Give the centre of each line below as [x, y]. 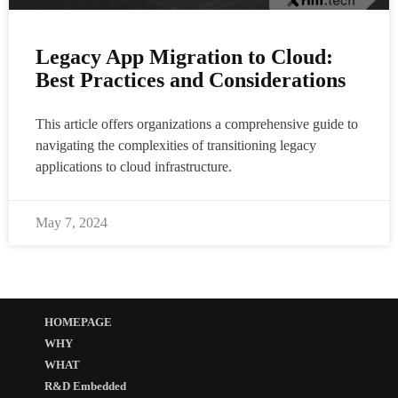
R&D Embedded [85, 386]
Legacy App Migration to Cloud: [184, 56]
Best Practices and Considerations [193, 80]
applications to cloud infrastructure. [134, 166]
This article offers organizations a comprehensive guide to [197, 123]
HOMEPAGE [78, 322]
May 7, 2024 [72, 222]
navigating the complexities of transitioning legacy [176, 145]
